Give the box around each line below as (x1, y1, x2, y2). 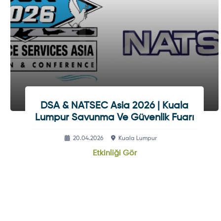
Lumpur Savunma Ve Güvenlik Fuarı (35, 113, 194, 123)
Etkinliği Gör (92, 149, 137, 157)
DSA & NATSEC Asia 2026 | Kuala (40, 101, 188, 111)
